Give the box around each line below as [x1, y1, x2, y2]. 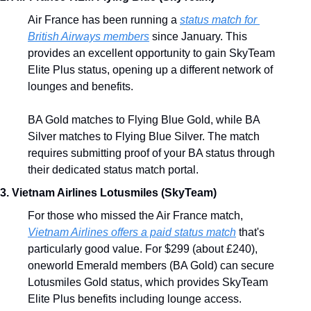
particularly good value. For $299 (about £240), [28, 243, 258, 255]
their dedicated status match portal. [28, 164, 199, 176]
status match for [180, 14, 257, 26]
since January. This [149, 31, 247, 42]
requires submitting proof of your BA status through [28, 147, 275, 159]
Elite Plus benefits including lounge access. [28, 293, 242, 305]
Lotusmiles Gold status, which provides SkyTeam [28, 276, 268, 288]
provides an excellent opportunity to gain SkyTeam [28, 47, 275, 59]
